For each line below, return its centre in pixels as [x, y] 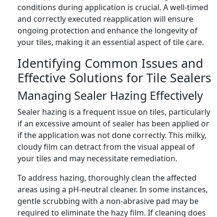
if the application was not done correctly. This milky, [112, 135]
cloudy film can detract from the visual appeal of [106, 147]
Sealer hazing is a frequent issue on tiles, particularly [114, 112]
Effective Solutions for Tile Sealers [114, 77]
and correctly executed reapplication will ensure [105, 19]
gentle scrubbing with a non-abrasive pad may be [108, 201]
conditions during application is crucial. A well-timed [113, 7]
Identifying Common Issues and [110, 63]
